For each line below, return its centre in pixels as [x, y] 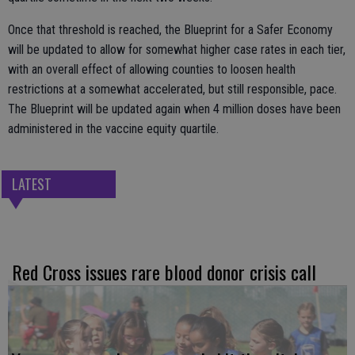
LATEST [31, 183]
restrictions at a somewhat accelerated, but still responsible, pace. [172, 89]
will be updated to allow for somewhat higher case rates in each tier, [177, 49]
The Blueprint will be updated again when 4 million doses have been [174, 109]
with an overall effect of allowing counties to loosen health [152, 69]
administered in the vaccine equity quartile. [113, 128]
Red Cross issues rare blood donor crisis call [164, 271]
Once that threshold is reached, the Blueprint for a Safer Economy [170, 29]
